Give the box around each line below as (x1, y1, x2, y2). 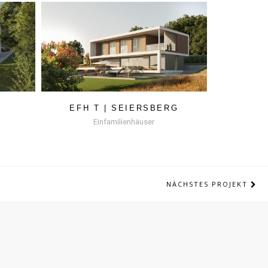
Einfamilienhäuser (93, 117, 155, 126)
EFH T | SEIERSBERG (69, 103, 179, 112)
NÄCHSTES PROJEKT (166, 179, 251, 188)
